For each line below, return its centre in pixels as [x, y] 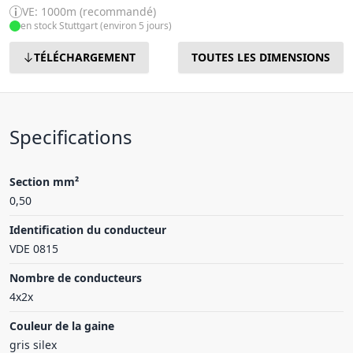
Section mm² [44, 182]
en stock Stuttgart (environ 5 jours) [96, 26]
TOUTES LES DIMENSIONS [261, 57]
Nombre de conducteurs [76, 278]
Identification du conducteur [88, 230]
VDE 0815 [34, 249]
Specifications [71, 137]
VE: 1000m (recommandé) [89, 11]
